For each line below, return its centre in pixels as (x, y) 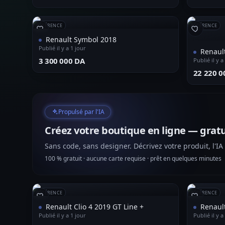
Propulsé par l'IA (81, 112)
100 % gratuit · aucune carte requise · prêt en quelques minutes (133, 158)
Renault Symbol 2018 (81, 39)
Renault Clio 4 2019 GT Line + (95, 207)
